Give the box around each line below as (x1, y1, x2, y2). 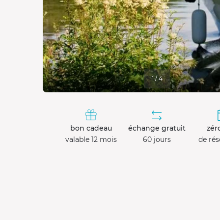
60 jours (142, 135, 171, 144)
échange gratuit (128, 124, 186, 133)
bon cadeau (70, 124, 112, 133)
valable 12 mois (65, 135, 117, 144)
